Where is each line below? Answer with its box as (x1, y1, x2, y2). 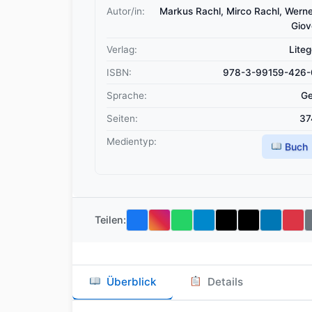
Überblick (107, 274, 157, 288)
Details (207, 274, 243, 288)
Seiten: (107, 113, 138, 125)
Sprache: (107, 89, 147, 101)
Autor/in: (107, 6, 145, 17)
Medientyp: (107, 136, 157, 148)
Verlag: (107, 43, 137, 55)
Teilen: (95, 214, 126, 226)
